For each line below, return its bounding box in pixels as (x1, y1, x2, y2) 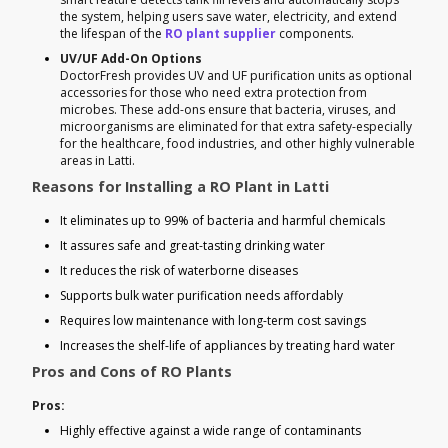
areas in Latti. (60, 151, 135, 169)
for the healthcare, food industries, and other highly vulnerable (60, 134, 415, 152)
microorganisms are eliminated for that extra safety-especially (60, 117, 412, 135)
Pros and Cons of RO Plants (32, 361, 232, 381)
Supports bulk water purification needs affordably (60, 286, 343, 304)
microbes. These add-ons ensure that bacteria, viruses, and (60, 100, 396, 118)
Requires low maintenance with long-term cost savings (60, 311, 366, 329)
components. (276, 24, 354, 42)
